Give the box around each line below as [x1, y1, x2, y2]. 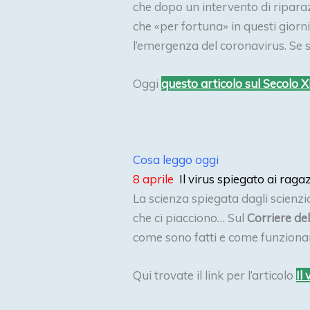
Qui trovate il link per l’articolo [133, 268, 296, 283]
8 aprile [133, 172, 176, 187]
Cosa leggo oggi [133, 152, 221, 167]
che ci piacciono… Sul [133, 210, 247, 226]
